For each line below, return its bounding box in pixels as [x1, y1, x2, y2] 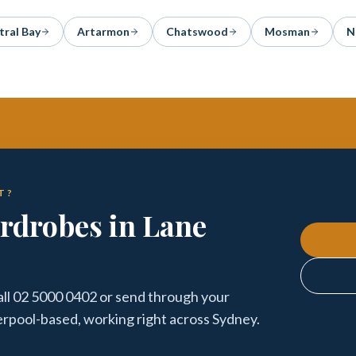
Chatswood [166, 25, 228, 38]
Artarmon [77, 25, 130, 38]
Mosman [265, 25, 310, 38]
